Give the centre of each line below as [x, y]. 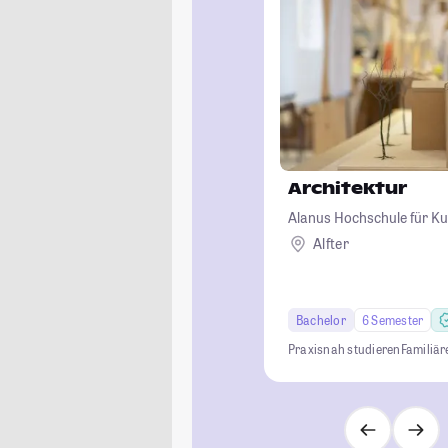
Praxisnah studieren [344, 348]
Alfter [331, 244]
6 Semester [392, 319]
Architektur [347, 188]
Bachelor [321, 319]
